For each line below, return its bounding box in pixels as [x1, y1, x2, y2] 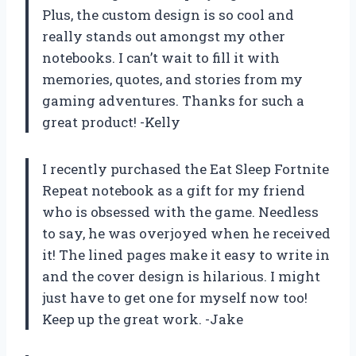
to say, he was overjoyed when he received [42, 223, 331, 242]
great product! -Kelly [42, 112, 180, 131]
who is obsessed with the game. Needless [42, 202, 319, 221]
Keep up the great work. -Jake [42, 309, 243, 328]
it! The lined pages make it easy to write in [42, 245, 330, 264]
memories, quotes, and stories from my [42, 69, 303, 88]
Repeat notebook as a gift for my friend [42, 180, 305, 199]
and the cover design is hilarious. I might [42, 266, 320, 285]
